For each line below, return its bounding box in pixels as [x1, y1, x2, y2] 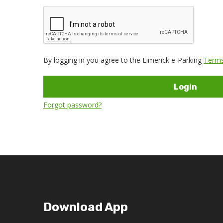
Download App [43, 200, 128, 214]
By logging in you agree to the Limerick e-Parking [43, 55, 204, 65]
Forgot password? [43, 100, 102, 110]
